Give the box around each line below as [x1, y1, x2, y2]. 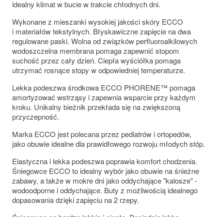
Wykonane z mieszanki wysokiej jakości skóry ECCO [12, 16, 183, 27]
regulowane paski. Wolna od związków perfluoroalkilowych [12, 35, 197, 46]
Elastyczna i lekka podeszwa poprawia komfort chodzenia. [12, 155, 197, 166]
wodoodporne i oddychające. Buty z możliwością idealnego [12, 185, 198, 195]
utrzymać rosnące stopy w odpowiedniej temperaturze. [12, 64, 185, 75]
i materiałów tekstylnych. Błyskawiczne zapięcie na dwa [12, 26, 191, 36]
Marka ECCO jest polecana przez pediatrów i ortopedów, [12, 128, 191, 139]
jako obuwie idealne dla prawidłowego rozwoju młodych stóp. [12, 138, 205, 149]
